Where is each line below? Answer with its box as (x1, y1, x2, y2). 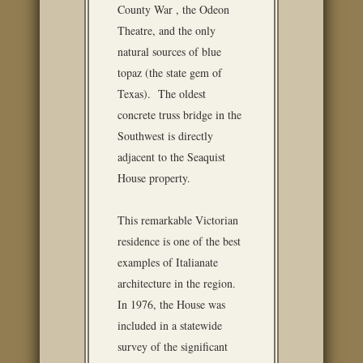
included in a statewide (117, 318, 222, 333)
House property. (117, 170, 190, 186)
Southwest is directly (117, 128, 213, 143)
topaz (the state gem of (117, 65, 222, 80)
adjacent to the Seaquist (117, 149, 225, 164)
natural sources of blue (117, 44, 221, 59)
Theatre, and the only (117, 23, 216, 38)
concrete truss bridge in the (117, 107, 241, 122)
